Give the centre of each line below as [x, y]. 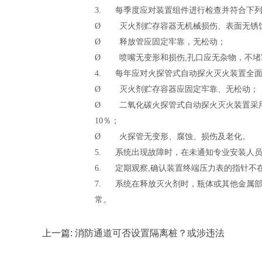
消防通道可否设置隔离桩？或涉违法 [150, 233]
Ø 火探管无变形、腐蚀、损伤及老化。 [173, 137]
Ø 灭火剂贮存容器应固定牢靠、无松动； [177, 89]
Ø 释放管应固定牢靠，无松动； [160, 42]
